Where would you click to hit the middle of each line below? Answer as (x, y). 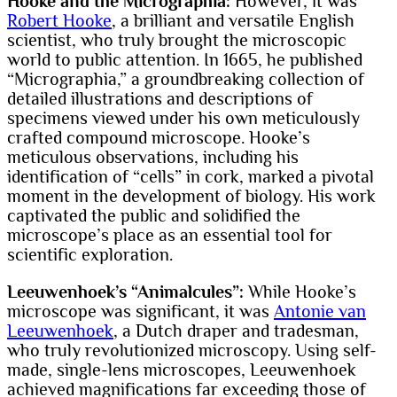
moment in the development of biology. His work (191, 196)
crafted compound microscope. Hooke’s (159, 138)
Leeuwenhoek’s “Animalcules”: (125, 292)
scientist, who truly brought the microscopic (177, 40)
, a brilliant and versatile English (233, 21)
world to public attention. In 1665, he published (185, 60)
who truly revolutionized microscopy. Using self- (192, 350)
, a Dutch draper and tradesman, (236, 331)
